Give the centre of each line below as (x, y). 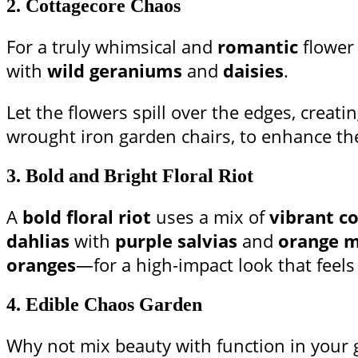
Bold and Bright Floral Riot (139, 176)
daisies (253, 71)
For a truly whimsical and (112, 47)
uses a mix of (210, 217)
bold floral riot (87, 217)
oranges (41, 265)
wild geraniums (115, 71)
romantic (258, 47)
